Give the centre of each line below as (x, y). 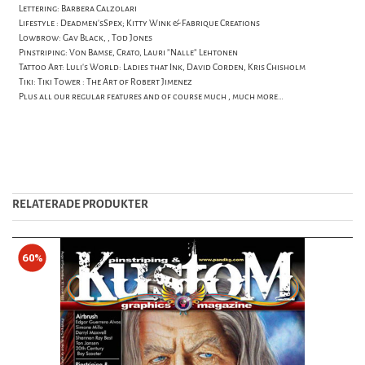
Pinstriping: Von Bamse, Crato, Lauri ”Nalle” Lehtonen (128, 53)
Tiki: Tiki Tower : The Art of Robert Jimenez (106, 82)
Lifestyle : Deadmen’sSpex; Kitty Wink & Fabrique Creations (139, 24)
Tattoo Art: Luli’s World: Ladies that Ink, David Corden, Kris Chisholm (162, 68)
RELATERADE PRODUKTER (80, 204)
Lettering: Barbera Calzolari (78, 9)
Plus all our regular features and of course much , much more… (151, 97)
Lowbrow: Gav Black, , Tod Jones (86, 38)
